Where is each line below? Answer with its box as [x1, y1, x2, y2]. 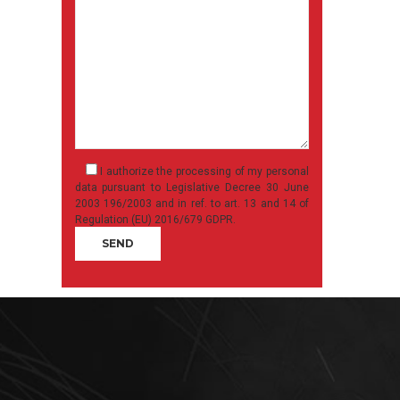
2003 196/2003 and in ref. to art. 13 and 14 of [74, 196, 309, 210]
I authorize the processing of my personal [96, 164, 309, 178]
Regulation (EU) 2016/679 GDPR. [74, 212, 236, 226]
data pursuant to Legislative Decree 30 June [74, 180, 309, 194]
